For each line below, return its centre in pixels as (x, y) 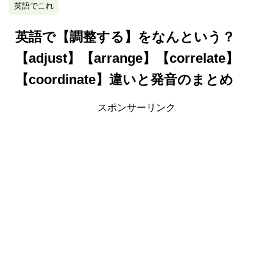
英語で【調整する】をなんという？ (125, 37)
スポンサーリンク (136, 108)
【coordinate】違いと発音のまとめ (124, 80)
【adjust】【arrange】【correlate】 (127, 58)
